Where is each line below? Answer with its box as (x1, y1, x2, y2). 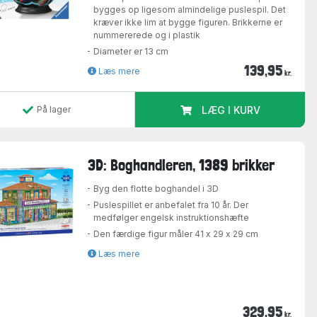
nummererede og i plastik (93, 30, 201, 41)
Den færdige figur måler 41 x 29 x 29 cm (93, 228, 259, 239)
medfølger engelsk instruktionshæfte (93, 212, 250, 223)
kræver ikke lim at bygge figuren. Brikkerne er (93, 17, 283, 28)
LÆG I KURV (201, 104, 260, 117)
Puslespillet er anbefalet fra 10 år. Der (93, 199, 249, 210)
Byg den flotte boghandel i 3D (93, 183, 219, 194)
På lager (37, 104, 71, 115)
